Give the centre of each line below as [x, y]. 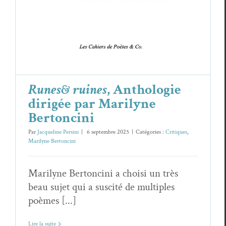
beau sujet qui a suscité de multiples [101, 187]
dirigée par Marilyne [92, 104]
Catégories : [151, 132]
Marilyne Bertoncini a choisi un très [103, 174]
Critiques [176, 132]
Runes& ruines [68, 90]
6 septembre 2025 [107, 132]
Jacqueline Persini [58, 132]
